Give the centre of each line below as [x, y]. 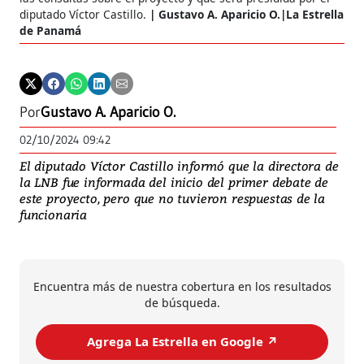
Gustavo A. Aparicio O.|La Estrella [251, 14]
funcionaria [54, 214]
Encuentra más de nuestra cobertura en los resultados [182, 286]
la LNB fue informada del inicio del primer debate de [174, 182]
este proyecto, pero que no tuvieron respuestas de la [173, 198]
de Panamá [50, 30]
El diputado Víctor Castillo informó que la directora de [179, 165]
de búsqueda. [182, 302]
